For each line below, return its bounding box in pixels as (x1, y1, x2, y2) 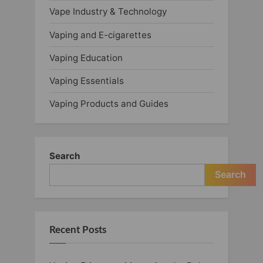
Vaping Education (49, 52, 123, 63)
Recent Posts (49, 225, 106, 235)
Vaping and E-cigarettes (49, 29, 151, 41)
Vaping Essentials (49, 75, 124, 86)
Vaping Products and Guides (49, 97, 168, 109)
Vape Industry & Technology (49, 6, 167, 18)
